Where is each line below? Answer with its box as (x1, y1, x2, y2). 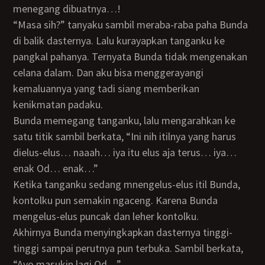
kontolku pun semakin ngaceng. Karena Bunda (13, 193, 218, 207)
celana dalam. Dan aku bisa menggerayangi (13, 66, 204, 79)
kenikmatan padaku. (13, 98, 104, 111)
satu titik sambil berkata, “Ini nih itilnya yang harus (13, 130, 237, 143)
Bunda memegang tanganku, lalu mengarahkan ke (13, 114, 20, 127)
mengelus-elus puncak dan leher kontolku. (13, 209, 199, 223)
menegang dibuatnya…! (13, 2, 121, 15)
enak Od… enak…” (13, 161, 99, 175)
